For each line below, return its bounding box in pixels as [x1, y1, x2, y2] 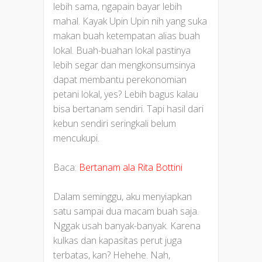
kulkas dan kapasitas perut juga [53, 233, 182, 247]
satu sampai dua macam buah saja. [53, 204, 199, 218]
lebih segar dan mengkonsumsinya [53, 58, 195, 71]
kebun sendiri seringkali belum [53, 116, 176, 130]
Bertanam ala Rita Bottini [79, 160, 182, 174]
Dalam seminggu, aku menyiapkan [53, 189, 192, 203]
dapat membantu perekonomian [53, 73, 187, 86]
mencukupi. [53, 131, 99, 144]
